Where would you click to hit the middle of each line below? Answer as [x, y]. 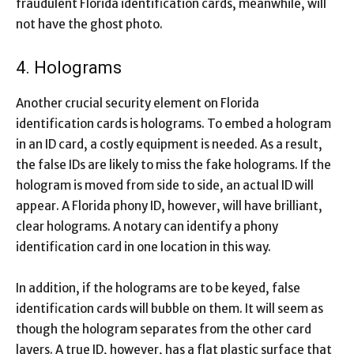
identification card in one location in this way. [143, 247]
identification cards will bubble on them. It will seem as [169, 308]
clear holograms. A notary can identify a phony [147, 226]
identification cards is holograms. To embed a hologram [173, 123]
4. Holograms [69, 67]
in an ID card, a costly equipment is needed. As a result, [169, 144]
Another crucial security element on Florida [137, 103]
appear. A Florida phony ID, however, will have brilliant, [169, 205]
